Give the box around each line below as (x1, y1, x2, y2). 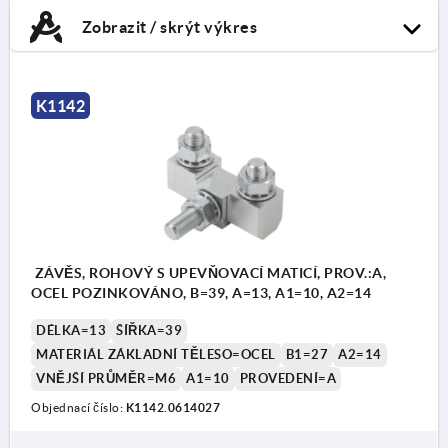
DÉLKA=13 (36, 322, 106, 338)
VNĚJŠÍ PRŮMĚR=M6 (36, 370, 176, 386)
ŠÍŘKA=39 (116, 322, 182, 338)
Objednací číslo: (31, 400, 126, 414)
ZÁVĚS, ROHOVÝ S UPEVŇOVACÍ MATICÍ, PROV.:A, (31, 264, 386, 281)
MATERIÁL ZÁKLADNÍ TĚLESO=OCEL (36, 346, 276, 362)
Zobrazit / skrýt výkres (78, 17, 257, 36)
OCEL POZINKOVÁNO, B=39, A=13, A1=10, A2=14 (31, 284, 371, 301)
